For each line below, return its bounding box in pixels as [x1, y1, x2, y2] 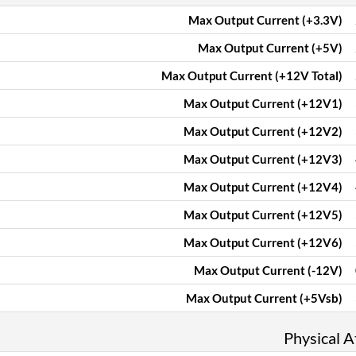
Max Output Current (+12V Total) [161, 68, 342, 83]
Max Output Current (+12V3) [184, 152, 342, 166]
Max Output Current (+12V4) [184, 180, 342, 194]
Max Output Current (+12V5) [184, 207, 342, 222]
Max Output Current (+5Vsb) [186, 291, 342, 305]
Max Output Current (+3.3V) [188, 13, 342, 27]
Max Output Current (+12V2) [184, 124, 342, 138]
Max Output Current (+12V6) [184, 235, 342, 250]
